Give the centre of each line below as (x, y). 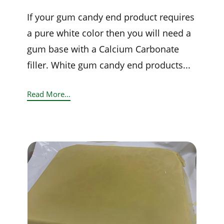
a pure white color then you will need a (109, 33)
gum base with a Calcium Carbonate (103, 49)
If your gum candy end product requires (111, 17)
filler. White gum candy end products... (109, 65)
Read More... (49, 94)
